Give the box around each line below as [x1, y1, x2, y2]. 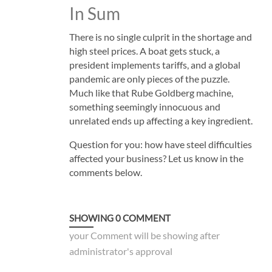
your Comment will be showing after [69, 229, 220, 241]
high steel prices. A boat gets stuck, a [69, 44, 220, 56]
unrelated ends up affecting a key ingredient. [69, 114, 253, 126]
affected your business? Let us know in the [69, 152, 243, 164]
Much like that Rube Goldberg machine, [69, 86, 233, 98]
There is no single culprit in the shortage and [69, 30, 252, 42]
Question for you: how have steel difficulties [69, 138, 252, 150]
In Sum [69, 2, 120, 24]
